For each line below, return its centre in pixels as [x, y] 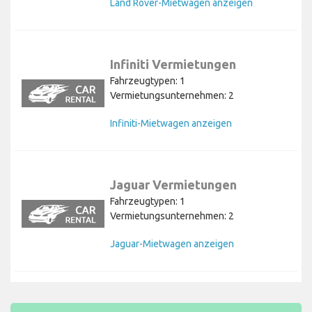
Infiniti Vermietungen [173, 64]
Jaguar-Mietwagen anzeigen [172, 243]
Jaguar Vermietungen [173, 184]
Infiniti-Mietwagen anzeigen [171, 123]
